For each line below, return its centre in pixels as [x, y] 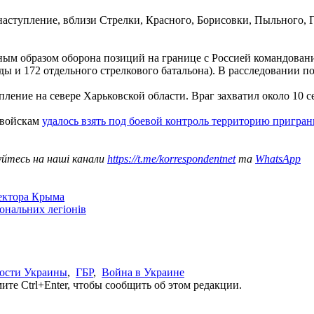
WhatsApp [278, 158]
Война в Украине [143, 272]
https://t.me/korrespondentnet [171, 158]
